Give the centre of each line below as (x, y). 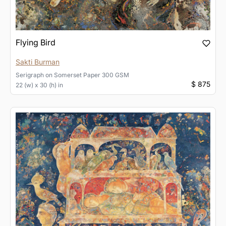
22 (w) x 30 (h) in (39, 85)
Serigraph (30, 75)
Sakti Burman (38, 62)
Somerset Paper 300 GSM (92, 75)
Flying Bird (36, 42)
